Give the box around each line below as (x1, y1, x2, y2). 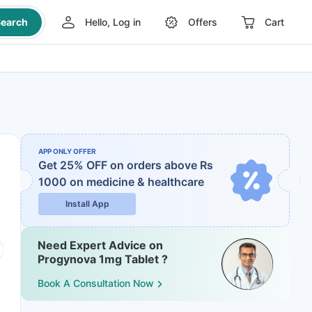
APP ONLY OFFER (38, 147, 96, 155)
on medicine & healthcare (70, 175, 204, 189)
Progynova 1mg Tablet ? (38, 252, 168, 266)
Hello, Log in (84, 16, 141, 28)
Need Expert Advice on (38, 238, 163, 252)
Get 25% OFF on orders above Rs (38, 158, 213, 172)
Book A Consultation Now (38, 277, 154, 290)
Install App (65, 198, 109, 209)
